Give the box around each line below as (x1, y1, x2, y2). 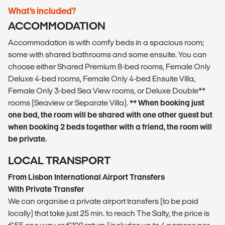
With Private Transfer (8, 185, 84, 194)
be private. (8, 135, 47, 144)
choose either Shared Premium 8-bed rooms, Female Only (8, 62, 210, 71)
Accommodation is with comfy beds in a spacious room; (8, 38, 204, 47)
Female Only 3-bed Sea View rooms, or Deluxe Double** (8, 86, 205, 95)
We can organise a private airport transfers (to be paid (8, 197, 198, 206)
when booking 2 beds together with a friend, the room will (8, 123, 212, 132)
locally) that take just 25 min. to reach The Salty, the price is (8, 209, 209, 218)
